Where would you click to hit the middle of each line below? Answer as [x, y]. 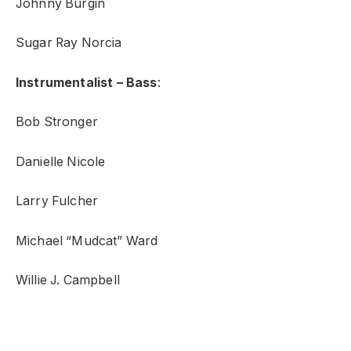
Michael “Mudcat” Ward [87, 241]
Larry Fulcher [57, 201]
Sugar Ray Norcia [69, 43]
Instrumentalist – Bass [87, 82]
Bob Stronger [57, 122]
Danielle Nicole [61, 161]
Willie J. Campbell [68, 280]
